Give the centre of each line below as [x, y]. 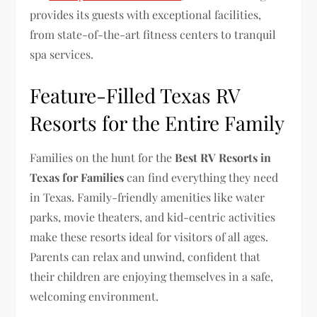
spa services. [62, 54]
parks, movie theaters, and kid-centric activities [153, 217]
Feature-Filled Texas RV [135, 95]
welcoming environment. [94, 296]
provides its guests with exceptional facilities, [146, 15]
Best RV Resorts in [223, 157]
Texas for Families [77, 177]
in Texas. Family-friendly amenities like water [148, 197]
